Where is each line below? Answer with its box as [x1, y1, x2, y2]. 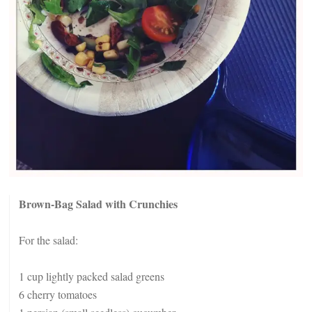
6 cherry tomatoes [19, 287, 97, 302]
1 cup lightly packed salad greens [19, 269, 164, 283]
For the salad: [19, 233, 78, 247]
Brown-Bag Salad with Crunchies [19, 196, 178, 212]
